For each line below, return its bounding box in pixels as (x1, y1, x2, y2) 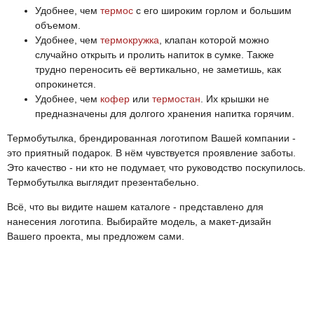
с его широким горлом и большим (133, 4, 292, 16)
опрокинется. (35, 78, 96, 90)
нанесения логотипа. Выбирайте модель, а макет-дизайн (7, 215, 271, 227)
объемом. (35, 19, 81, 31)
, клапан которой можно (159, 34, 269, 46)
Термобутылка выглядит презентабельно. (7, 176, 202, 188)
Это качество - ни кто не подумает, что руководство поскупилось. (7, 161, 306, 173)
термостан (152, 93, 200, 104)
